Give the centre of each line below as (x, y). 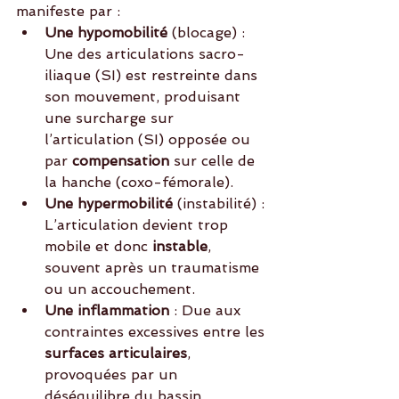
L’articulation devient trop (138, 225)
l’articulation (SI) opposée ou (150, 140)
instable (178, 247)
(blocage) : (208, 33)
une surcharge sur (111, 118)
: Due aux (207, 311)
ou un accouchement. (120, 289)
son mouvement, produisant (145, 97)
